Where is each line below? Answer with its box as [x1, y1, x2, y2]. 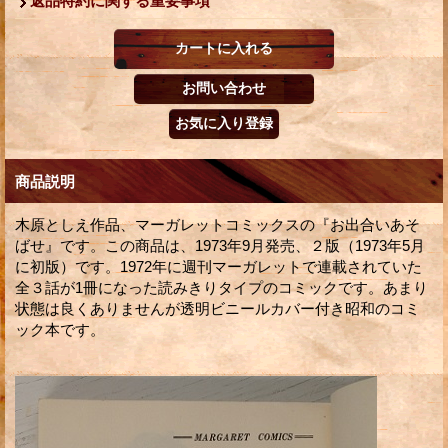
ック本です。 [15, 320, 105, 338]
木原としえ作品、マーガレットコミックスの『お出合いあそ [15, 215, 420, 233]
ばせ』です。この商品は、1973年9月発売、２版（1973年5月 [15, 236, 425, 254]
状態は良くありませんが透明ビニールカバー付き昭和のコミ [15, 299, 420, 317]
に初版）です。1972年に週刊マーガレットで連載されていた [15, 257, 422, 275]
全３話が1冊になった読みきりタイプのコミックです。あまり [15, 278, 428, 296]
